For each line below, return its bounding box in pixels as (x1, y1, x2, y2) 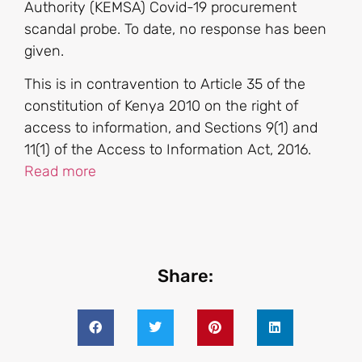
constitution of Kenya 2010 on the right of (24, 97, 298, 116)
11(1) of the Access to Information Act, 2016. (24, 141, 311, 159)
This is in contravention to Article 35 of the (24, 75, 305, 94)
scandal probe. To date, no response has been (24, 19, 326, 38)
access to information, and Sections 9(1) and (24, 119, 318, 137)
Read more (24, 162, 96, 181)
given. (24, 41, 64, 60)
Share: (157, 264, 213, 287)
